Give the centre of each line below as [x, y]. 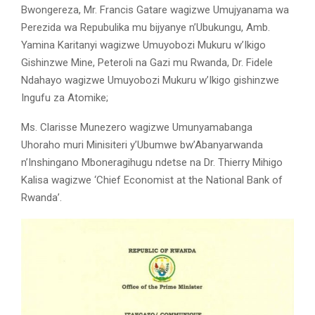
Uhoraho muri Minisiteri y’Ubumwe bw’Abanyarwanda [142, 145]
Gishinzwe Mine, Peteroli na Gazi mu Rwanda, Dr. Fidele [147, 63]
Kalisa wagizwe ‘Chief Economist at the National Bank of [152, 180]
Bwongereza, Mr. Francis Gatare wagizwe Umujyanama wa [155, 10]
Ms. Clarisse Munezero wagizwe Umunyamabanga [137, 128]
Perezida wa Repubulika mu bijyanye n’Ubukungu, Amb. [146, 28]
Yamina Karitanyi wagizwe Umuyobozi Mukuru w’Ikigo [143, 45]
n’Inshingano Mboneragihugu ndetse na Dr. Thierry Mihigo [152, 163]
